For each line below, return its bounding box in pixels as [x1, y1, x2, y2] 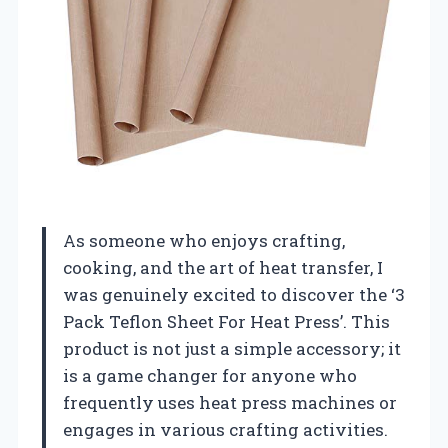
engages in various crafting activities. [63, 418, 388, 442]
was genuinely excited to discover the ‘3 [63, 283, 405, 307]
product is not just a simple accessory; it [63, 337, 401, 361]
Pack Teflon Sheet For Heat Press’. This [63, 310, 390, 334]
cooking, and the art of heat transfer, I [63, 256, 383, 280]
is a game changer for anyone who [63, 364, 357, 388]
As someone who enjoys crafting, [63, 229, 345, 253]
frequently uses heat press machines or [63, 391, 397, 415]
